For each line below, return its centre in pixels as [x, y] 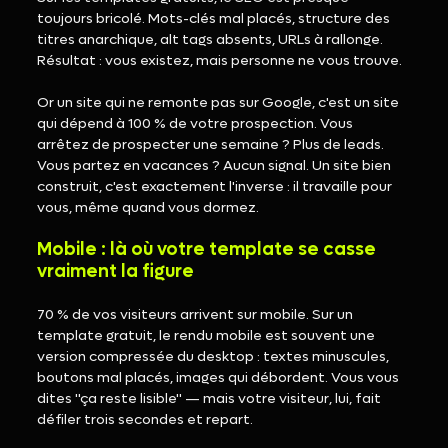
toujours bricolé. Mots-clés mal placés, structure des [215, 19]
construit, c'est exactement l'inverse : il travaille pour [216, 187]
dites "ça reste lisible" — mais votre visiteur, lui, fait [211, 399]
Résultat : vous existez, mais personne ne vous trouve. [220, 61]
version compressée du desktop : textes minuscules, [215, 357]
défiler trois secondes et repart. [145, 420]
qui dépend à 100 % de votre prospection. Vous [197, 124]
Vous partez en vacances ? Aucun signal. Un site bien [216, 166]
